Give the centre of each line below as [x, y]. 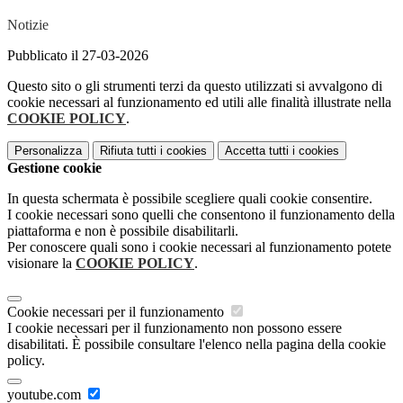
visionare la [41, 263]
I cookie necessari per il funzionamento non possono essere [175, 327]
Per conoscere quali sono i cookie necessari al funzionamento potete [199, 246]
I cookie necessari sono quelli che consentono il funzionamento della [201, 214]
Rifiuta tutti [128, 150]
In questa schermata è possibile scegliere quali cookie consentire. [190, 198]
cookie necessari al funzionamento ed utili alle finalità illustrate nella [199, 102]
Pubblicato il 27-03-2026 [78, 55]
